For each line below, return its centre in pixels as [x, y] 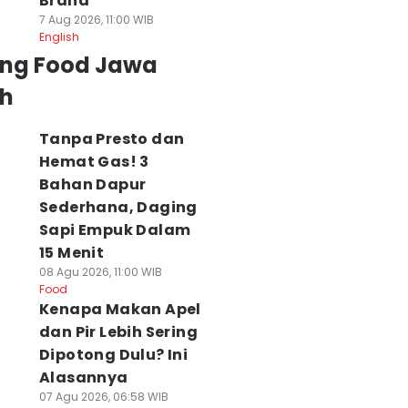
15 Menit [71, 253]
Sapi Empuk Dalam [115, 230]
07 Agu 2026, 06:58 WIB [103, 397]
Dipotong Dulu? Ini [113, 355]
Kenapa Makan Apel [120, 309]
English [59, 37]
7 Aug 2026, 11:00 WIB [96, 20]
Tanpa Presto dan [112, 139]
